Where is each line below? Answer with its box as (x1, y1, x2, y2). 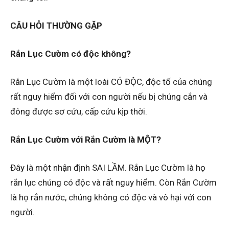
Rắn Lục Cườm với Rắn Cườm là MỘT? (10, 134, 161, 145)
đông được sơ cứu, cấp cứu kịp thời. (10, 106, 147, 117)
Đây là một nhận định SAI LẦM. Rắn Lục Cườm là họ (10, 162, 205, 173)
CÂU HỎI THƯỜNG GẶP (10, 20, 102, 31)
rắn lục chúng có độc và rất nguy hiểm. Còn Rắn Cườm (10, 177, 217, 188)
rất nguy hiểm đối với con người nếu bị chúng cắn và (10, 91, 208, 102)
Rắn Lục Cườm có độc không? (10, 48, 131, 59)
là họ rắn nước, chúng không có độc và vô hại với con (10, 192, 211, 202)
